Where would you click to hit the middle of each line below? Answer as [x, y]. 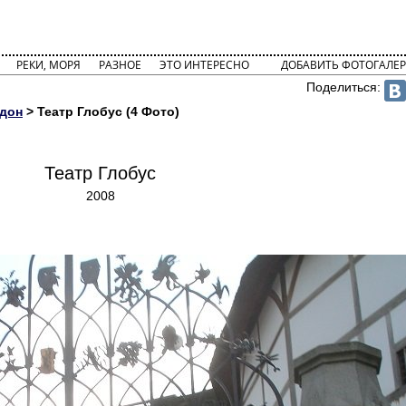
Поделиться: [346, 87]
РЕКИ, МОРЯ [48, 65]
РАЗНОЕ [120, 65]
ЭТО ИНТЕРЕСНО [204, 65]
